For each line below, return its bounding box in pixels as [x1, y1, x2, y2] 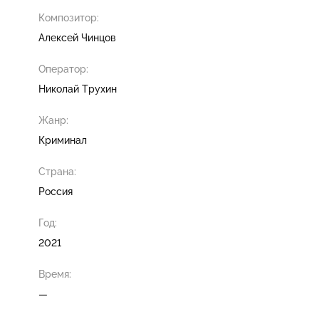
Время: [38, 268, 71, 280]
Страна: [38, 165, 76, 177]
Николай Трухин [38, 83, 117, 95]
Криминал [38, 134, 87, 146]
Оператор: [38, 63, 88, 75]
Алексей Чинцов [38, 31, 116, 43]
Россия [38, 185, 73, 197]
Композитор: [38, 11, 99, 23]
